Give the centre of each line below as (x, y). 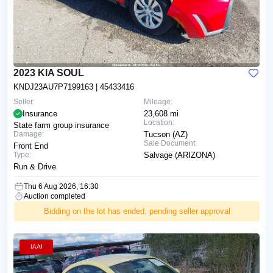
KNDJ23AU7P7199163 (55, 87)
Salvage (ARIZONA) (179, 155)
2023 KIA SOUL (49, 73)
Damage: (29, 134)
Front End (31, 146)
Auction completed (55, 196)
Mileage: (158, 101)
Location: (159, 122)
